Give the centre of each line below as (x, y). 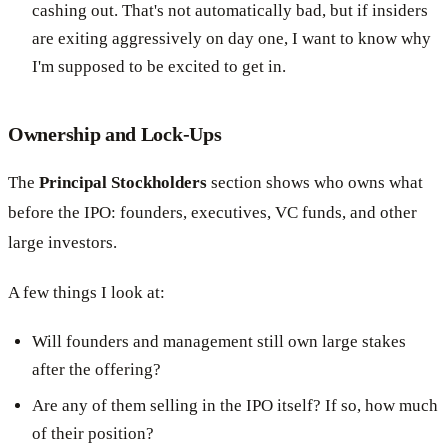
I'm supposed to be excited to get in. (159, 66)
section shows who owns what (315, 182)
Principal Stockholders (123, 182)
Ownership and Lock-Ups (115, 133)
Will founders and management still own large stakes (219, 341)
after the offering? (96, 369)
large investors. (62, 242)
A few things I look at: (86, 292)
